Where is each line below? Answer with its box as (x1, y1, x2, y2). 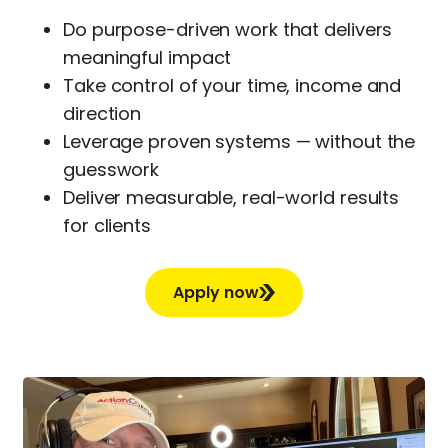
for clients (63, 212, 151, 238)
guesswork (63, 156, 160, 182)
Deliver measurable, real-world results (63, 184, 400, 210)
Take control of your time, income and (63, 72, 402, 98)
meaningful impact (63, 44, 232, 70)
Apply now (173, 280, 259, 304)
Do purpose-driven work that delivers (63, 16, 393, 42)
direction (63, 100, 142, 126)
